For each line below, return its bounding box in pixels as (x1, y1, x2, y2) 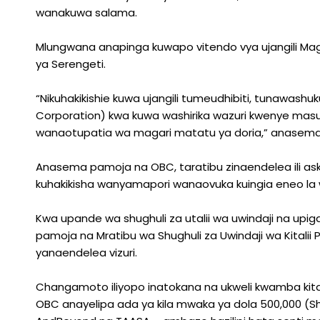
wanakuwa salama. (36, 5, 137, 20)
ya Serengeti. (36, 56, 106, 71)
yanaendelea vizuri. (36, 245, 137, 260)
